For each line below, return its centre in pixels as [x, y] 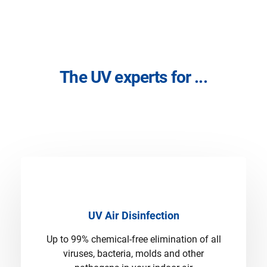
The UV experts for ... [133, 77]
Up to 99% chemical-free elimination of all [133, 239]
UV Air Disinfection [133, 215]
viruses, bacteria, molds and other [133, 254]
